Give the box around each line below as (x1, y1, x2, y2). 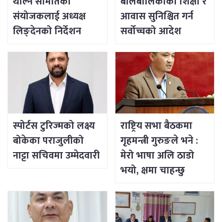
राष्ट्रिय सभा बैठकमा (120, 117, 192, 135)
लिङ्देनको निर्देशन (13, 23, 81, 40)
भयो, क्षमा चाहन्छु (120, 162, 185, 179)
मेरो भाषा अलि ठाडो (120, 147, 194, 165)
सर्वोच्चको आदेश (120, 23, 181, 40)
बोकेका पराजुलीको (13, 132, 84, 150)
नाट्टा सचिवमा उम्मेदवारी (13, 147, 100, 165)
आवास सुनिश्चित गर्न (120, 8, 193, 25)
